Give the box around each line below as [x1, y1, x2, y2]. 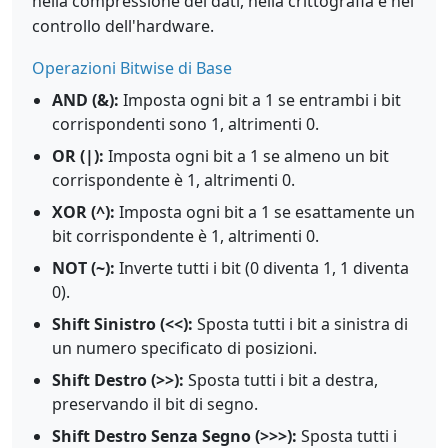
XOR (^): [52, 201, 115, 223]
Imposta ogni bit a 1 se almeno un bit [104, 145, 389, 167]
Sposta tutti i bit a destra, [184, 369, 378, 391]
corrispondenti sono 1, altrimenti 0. [52, 113, 319, 135]
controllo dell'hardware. [32, 15, 214, 37]
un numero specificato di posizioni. [52, 337, 317, 359]
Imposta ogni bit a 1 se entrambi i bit [119, 89, 401, 111]
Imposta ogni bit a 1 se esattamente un [115, 201, 415, 223]
